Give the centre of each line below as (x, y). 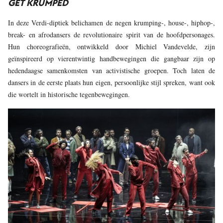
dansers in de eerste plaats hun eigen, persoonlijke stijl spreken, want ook (111, 82)
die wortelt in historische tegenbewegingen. (69, 94)
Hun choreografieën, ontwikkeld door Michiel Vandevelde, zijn (111, 46)
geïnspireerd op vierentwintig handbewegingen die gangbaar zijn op (111, 58)
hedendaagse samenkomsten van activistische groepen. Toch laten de (111, 70)
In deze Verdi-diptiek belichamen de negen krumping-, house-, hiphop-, (111, 22)
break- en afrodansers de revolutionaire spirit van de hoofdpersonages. (111, 34)
